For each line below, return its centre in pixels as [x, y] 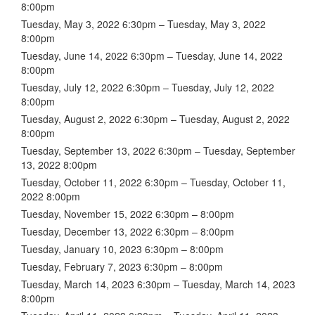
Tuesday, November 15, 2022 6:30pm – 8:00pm [128, 213]
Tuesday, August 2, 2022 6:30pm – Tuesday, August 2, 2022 [155, 118]
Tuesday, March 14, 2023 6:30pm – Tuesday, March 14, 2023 [158, 284]
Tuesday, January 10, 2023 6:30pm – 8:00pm [122, 249]
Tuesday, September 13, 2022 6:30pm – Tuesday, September [158, 150]
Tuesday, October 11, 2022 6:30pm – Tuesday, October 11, [153, 182]
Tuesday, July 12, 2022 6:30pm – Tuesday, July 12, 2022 [148, 87]
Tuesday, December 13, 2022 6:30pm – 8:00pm [128, 231]
